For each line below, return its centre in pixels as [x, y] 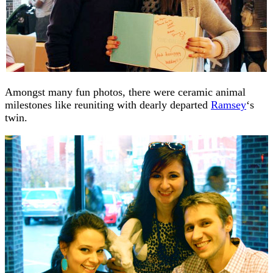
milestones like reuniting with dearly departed [108, 105]
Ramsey [229, 105]
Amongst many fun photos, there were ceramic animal [125, 92]
